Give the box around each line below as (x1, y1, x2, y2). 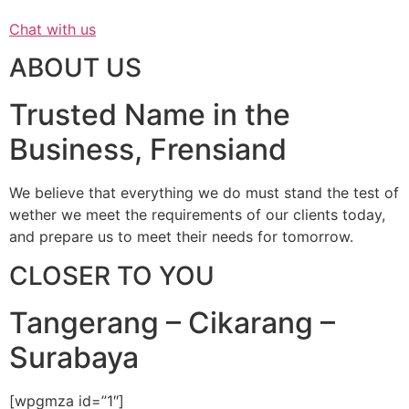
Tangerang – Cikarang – (9, 304, 335, 341)
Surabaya (9, 339, 139, 375)
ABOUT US (9, 52, 142, 84)
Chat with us (9, 19, 96, 38)
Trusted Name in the (9, 97, 290, 133)
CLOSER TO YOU (9, 259, 215, 291)
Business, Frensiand (9, 131, 287, 168)
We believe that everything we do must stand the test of (9, 184, 399, 203)
